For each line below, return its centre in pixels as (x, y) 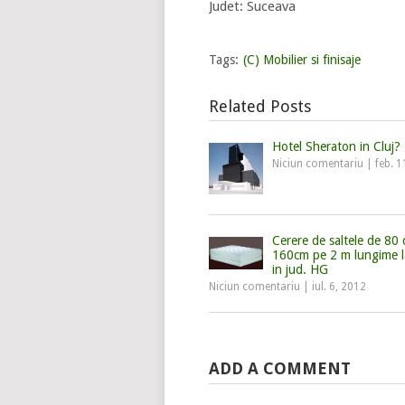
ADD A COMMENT (280, 368)
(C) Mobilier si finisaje (302, 60)
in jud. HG (300, 269)
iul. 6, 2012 (339, 287)
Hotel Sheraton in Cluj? (336, 146)
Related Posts (260, 106)
